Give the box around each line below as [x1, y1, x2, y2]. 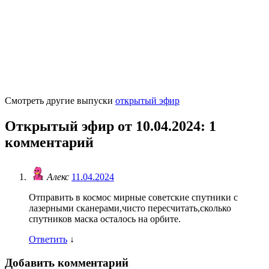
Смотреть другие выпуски [5, 95, 115, 106]
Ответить [29, 234, 67, 245]
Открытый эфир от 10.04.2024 [5, 118, 201, 134]
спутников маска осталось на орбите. [29, 214, 181, 225]
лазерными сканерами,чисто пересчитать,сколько [29, 203, 231, 214]
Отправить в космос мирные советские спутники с [29, 192, 238, 203]
